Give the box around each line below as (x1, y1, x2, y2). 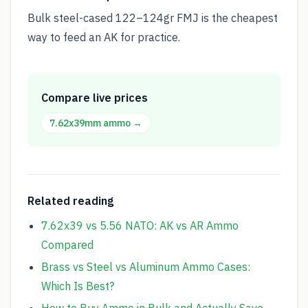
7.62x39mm (49, 117, 101, 129)
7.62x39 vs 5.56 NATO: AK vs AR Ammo (41, 219, 239, 232)
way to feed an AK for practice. (27, 30, 180, 44)
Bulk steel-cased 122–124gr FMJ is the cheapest (27, 11, 278, 25)
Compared (41, 238, 93, 252)
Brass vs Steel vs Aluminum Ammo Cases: (41, 260, 250, 274)
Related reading (27, 194, 113, 208)
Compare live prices (41, 91, 148, 104)
